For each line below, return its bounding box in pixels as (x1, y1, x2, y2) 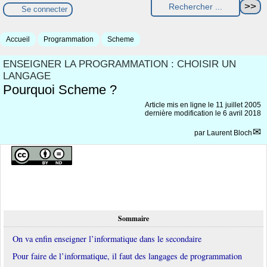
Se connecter (21, 5, 67, 14)
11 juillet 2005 (216, 100, 261, 109)
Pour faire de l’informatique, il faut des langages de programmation (13, 250, 242, 262)
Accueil (6, 35, 30, 44)
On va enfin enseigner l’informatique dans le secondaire (13, 232, 201, 244)
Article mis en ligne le (145, 100, 216, 109)
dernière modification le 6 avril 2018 (145, 108, 261, 117)
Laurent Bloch (207, 128, 252, 137)
